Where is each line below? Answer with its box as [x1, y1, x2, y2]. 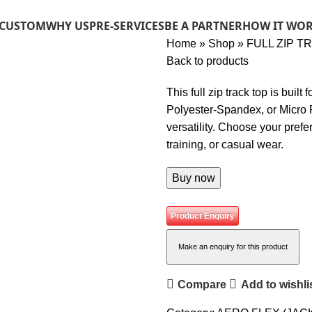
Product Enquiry [171, 211, 235, 221]
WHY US [46, 18, 89, 33]
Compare [178, 278, 227, 290]
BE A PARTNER [164, 18, 242, 33]
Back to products [166, 55, 249, 67]
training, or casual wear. [166, 139, 283, 150]
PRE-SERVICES [89, 18, 164, 33]
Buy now [172, 172, 215, 184]
